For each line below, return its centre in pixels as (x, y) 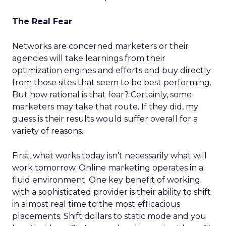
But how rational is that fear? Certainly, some (102, 95)
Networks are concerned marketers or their (100, 46)
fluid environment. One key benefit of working (106, 180)
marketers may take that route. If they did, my (105, 107)
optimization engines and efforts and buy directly (111, 70)
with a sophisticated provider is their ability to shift (111, 192)
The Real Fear (42, 21)
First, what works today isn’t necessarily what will (109, 156)
